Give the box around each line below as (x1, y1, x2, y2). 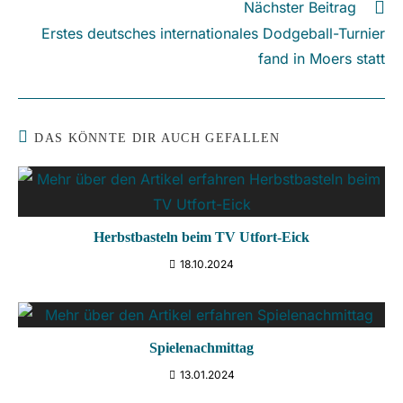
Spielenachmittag (149, 340, 254, 356)
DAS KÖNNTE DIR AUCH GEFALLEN (34, 131, 281, 146)
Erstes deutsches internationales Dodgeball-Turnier (41, 24, 385, 43)
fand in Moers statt (258, 49, 385, 68)
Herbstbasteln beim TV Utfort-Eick (94, 229, 309, 246)
